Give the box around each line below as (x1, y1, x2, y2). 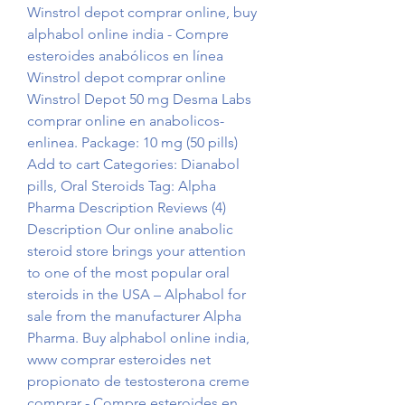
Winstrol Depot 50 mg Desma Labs (27, 90, 251, 108)
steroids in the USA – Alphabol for (27, 286, 246, 304)
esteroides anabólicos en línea (27, 47, 223, 65)
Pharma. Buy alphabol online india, (27, 329, 250, 347)
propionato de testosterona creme (27, 372, 250, 391)
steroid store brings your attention (27, 242, 246, 260)
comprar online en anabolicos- (27, 112, 224, 130)
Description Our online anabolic (27, 221, 233, 239)
